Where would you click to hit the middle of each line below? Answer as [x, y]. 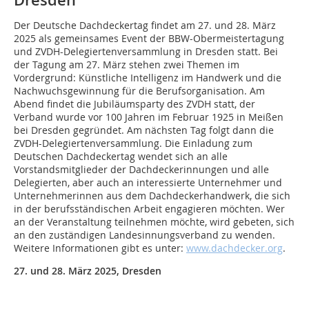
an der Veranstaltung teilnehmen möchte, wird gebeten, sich [154, 222]
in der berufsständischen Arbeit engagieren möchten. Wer [149, 209]
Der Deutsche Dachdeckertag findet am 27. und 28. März [145, 25]
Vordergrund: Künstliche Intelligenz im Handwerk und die [148, 78]
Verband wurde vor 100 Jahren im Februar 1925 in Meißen [149, 117]
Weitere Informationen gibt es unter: [100, 248]
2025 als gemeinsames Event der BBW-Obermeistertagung [149, 38]
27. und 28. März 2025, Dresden [88, 271]
